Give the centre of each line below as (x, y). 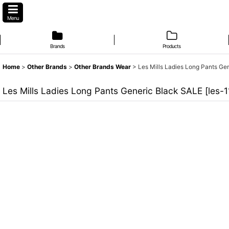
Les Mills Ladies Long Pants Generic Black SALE (102, 91)
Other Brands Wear (102, 67)
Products (172, 46)
